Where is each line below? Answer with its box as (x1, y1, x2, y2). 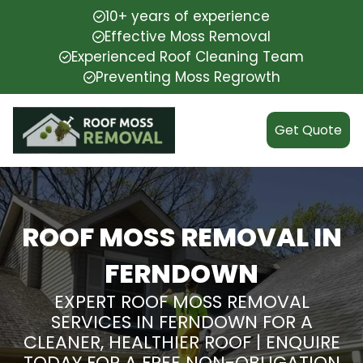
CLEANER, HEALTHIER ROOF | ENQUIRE (23, 329, 340, 355)
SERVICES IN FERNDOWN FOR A (50, 309, 313, 335)
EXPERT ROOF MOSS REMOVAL (53, 288, 310, 314)
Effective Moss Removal (105, 27, 271, 46)
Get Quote (275, 121, 342, 140)
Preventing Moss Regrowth (95, 67, 280, 87)
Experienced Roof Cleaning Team (71, 47, 304, 66)
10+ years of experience (105, 6, 270, 26)
